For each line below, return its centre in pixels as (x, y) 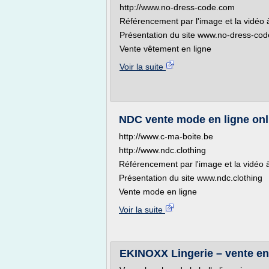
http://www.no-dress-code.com (177, 7)
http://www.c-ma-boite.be (166, 136)
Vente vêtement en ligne (165, 49)
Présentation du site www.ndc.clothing (191, 178)
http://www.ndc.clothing (162, 150)
